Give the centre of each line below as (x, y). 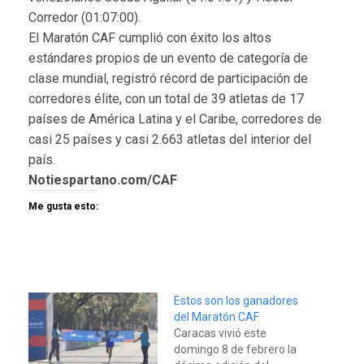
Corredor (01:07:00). (84, 17)
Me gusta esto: (63, 206)
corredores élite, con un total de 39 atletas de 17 (166, 98)
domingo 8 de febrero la (235, 349)
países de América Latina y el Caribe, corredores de (175, 119)
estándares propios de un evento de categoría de (168, 58)
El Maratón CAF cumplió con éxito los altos (150, 37)
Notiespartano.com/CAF (103, 180)
